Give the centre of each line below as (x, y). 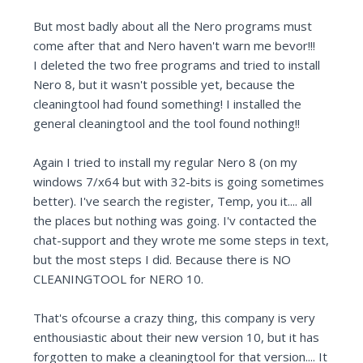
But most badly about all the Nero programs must (173, 26)
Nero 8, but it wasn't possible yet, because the (164, 85)
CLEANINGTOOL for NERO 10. (119, 279)
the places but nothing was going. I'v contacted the (175, 221)
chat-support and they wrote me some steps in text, (181, 240)
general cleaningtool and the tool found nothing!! (167, 124)
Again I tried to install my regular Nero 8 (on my (166, 162)
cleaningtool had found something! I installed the (168, 104)
